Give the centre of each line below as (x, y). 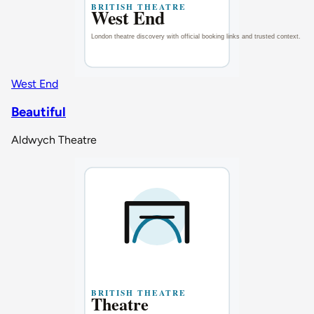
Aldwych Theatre (54, 139)
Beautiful (39, 111)
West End (35, 84)
